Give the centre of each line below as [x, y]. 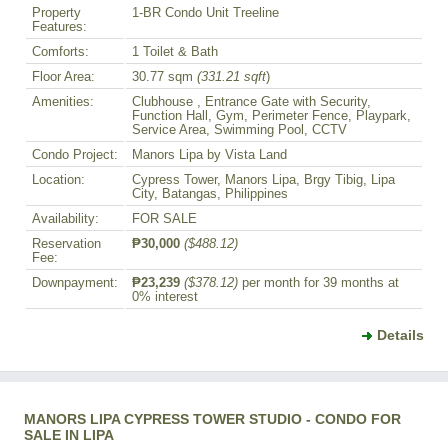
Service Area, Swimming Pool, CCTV [239, 130]
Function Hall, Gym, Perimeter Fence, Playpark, [271, 116]
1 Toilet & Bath [175, 52]
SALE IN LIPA [69, 435]
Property [56, 13]
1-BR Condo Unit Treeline [205, 13]
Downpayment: [75, 283]
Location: [58, 180]
